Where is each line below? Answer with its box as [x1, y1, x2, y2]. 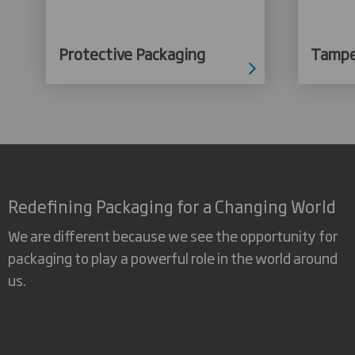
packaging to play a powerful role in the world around [8, 247, 338, 269]
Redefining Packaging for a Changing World [8, 193, 336, 218]
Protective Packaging [59, 41, 205, 65]
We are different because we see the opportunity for [8, 225, 338, 246]
